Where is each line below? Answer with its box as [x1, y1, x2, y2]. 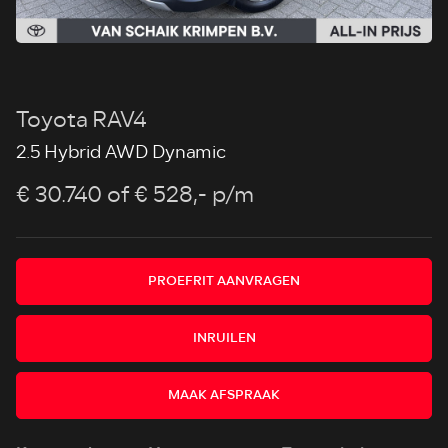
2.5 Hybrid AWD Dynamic [16, 137, 227, 166]
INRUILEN [192, 327, 256, 348]
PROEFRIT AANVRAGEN [148, 270, 300, 291]
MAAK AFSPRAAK [168, 384, 280, 405]
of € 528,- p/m [107, 177, 255, 212]
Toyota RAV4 [16, 102, 147, 137]
